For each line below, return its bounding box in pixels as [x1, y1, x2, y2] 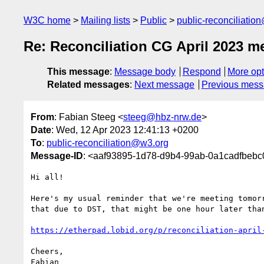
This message [47, 67, 110, 77]
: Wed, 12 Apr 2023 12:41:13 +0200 [51, 124, 199, 135]
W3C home [24, 15, 71, 25]
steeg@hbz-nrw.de [123, 111, 202, 122]
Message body [114, 67, 176, 77]
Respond [182, 67, 221, 77]
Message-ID [31, 150, 83, 161]
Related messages [47, 80, 130, 90]
